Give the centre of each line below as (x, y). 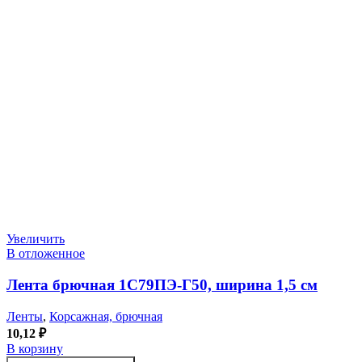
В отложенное (46, 254)
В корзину (35, 348)
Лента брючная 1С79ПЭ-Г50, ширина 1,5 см (162, 285)
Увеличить (36, 239)
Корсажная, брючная (106, 316)
